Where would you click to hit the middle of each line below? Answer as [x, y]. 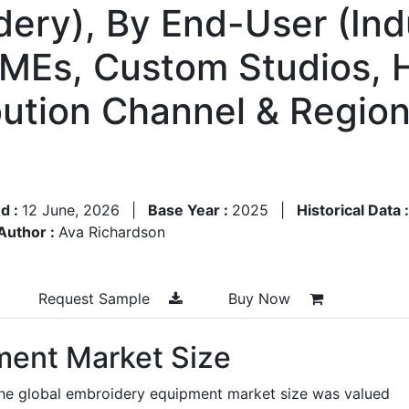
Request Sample [96, 298]
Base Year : [190, 210]
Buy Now [262, 298]
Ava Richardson [112, 231]
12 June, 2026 [71, 210]
